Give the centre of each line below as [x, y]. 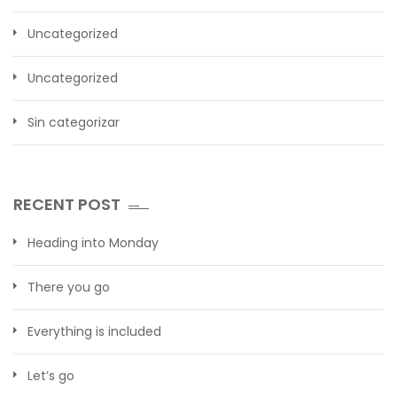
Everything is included [94, 331]
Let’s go [51, 375]
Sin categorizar [74, 122]
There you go [69, 287]
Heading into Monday [93, 242]
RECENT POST [67, 204]
